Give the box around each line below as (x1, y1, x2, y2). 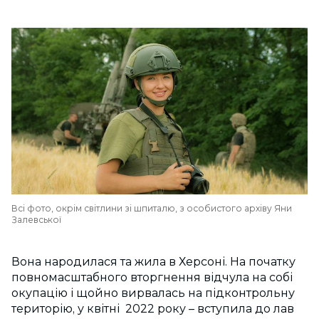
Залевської (11, 214, 61, 225)
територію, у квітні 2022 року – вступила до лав (11, 302, 294, 315)
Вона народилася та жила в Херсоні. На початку (11, 255, 296, 268)
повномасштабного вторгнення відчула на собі (11, 271, 293, 284)
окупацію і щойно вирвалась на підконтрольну (11, 286, 295, 300)
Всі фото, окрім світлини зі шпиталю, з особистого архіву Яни (11, 203, 292, 214)
